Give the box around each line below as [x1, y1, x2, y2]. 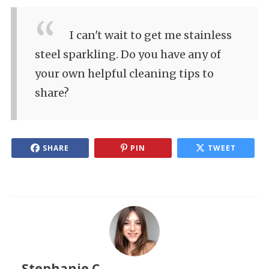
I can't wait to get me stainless [70, 28, 232, 43]
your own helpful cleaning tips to [35, 67, 214, 81]
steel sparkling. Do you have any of [35, 47, 221, 62]
